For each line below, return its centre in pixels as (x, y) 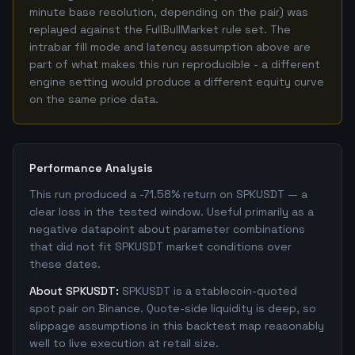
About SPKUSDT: (74, 291)
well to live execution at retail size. (124, 343)
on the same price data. (94, 99)
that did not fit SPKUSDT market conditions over (160, 246)
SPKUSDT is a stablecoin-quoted (210, 291)
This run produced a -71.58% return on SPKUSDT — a (168, 194)
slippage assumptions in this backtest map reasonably (177, 326)
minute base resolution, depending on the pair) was (169, 12)
